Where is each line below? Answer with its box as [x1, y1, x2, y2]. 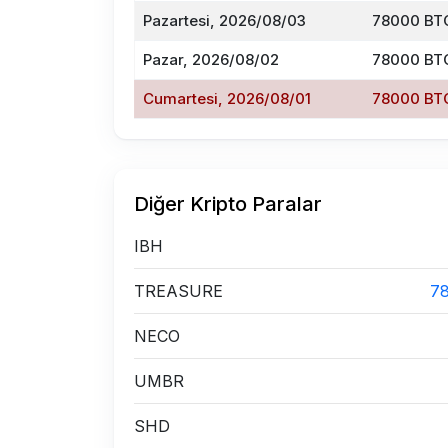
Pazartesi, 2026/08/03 [143, 11, 306, 30]
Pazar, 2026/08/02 [143, 50, 279, 69]
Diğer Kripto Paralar [134, 192, 322, 216]
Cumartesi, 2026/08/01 [143, 89, 311, 108]
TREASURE [134, 281, 223, 301]
